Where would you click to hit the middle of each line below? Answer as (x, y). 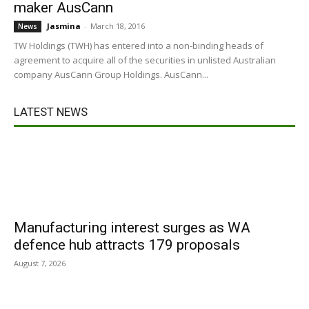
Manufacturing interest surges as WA (132, 228)
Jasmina (64, 26)
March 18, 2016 (118, 26)
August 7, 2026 (40, 263)
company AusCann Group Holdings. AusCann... (111, 74)
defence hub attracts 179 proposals (127, 245)
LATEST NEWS (51, 112)
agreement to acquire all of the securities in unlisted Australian (145, 60)
